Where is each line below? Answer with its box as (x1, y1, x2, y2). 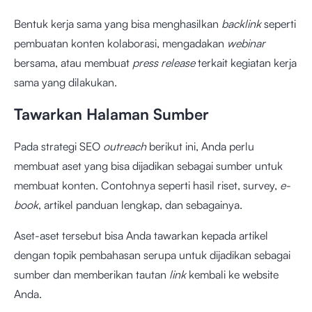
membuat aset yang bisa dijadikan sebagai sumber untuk (14, 159, 283, 173)
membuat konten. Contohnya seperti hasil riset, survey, (14, 178, 280, 192)
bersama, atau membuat (14, 56, 132, 70)
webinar (227, 36, 265, 50)
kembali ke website (186, 267, 279, 281)
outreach (103, 139, 146, 153)
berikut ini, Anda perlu (146, 139, 254, 153)
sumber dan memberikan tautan (14, 267, 169, 281)
